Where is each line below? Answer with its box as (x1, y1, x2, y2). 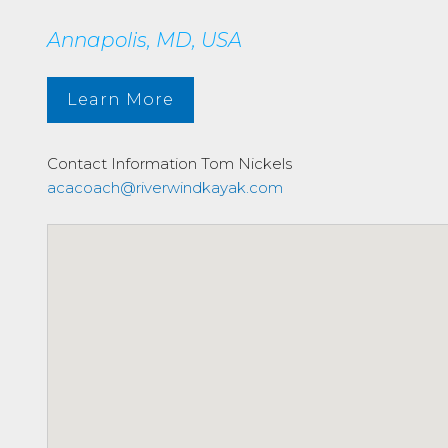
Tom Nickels (197, 154, 292, 173)
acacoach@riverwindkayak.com (47, 178, 283, 197)
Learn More (67, 90, 174, 109)
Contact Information (47, 154, 197, 173)
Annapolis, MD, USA (47, 28, 242, 52)
